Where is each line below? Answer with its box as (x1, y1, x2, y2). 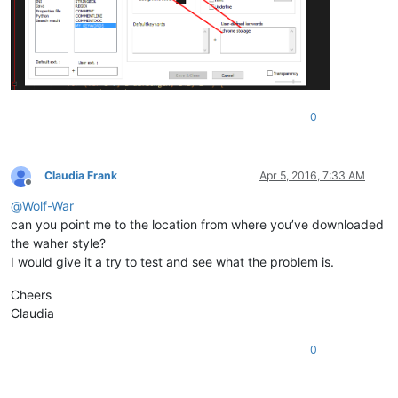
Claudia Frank (44, 169, 117, 183)
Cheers (11, 287, 52, 303)
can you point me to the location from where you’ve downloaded (11, 217, 384, 233)
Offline (28, 182, 60, 196)
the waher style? (11, 235, 106, 251)
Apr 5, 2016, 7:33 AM (259, 169, 365, 183)
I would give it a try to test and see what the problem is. (11, 254, 334, 270)
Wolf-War (22, 198, 74, 214)
